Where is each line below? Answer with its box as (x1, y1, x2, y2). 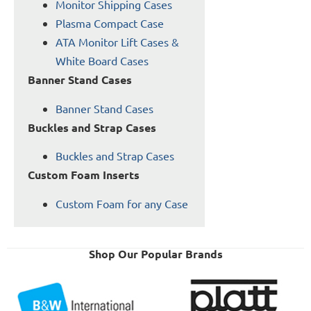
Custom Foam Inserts (28, 167, 140, 183)
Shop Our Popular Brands (88, 246, 223, 261)
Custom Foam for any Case (56, 196, 188, 210)
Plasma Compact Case (56, 16, 164, 31)
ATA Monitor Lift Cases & (56, 35, 179, 49)
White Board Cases (56, 53, 149, 68)
